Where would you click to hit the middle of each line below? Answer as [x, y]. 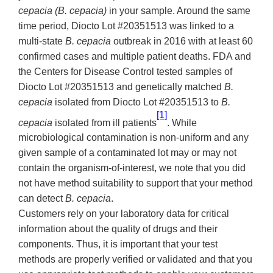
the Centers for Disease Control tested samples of [125, 71]
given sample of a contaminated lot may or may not [127, 153]
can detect [42, 199]
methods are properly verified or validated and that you [135, 260]
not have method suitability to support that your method [136, 183]
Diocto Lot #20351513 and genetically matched [121, 87]
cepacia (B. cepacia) [62, 10]
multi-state [42, 41]
